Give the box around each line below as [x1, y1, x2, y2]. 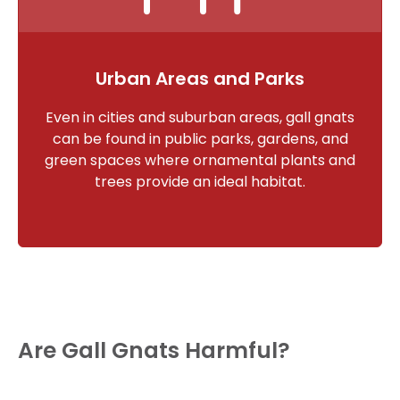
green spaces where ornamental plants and [45, 149, 355, 171]
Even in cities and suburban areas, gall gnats [46, 106, 354, 128]
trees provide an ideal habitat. [95, 171, 305, 192]
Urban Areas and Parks [96, 65, 304, 91]
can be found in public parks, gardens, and [52, 128, 348, 149]
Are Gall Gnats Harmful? [18, 334, 290, 366]
